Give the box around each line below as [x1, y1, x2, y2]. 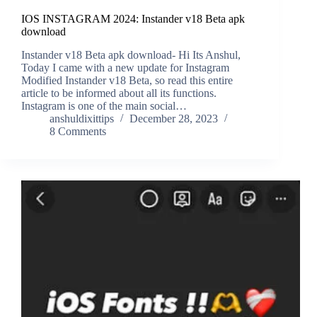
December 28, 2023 [129, 113, 218, 125]
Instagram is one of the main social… [21, 100, 187, 113]
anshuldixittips [50, 113, 114, 125]
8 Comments [50, 125, 106, 138]
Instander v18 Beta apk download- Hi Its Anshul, [21, 49, 241, 62]
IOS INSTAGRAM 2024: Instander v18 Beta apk [21, 13, 245, 25]
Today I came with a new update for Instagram [21, 62, 229, 74]
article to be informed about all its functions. [21, 87, 217, 100]
